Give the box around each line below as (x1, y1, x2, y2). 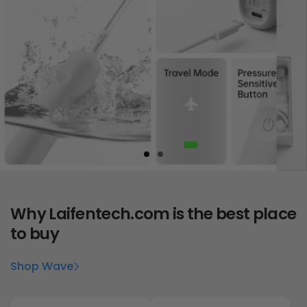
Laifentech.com (49, 203, 170, 225)
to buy (10, 223, 59, 245)
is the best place (169, 203, 297, 225)
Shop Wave (10, 258, 73, 275)
